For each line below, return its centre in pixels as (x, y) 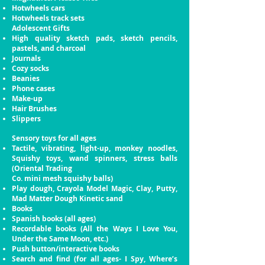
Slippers (26, 119)
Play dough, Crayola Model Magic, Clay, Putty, (95, 188)
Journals (26, 58)
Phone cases (33, 88)
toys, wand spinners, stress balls (112, 158)
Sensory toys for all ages (54, 138)
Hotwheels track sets (48, 18)
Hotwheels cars (38, 8)
